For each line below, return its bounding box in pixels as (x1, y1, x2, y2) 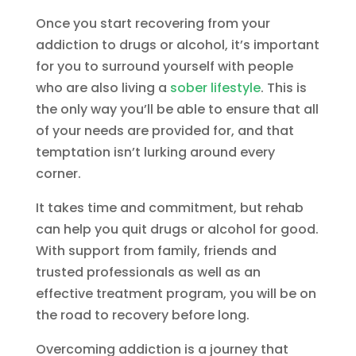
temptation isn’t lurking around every (35, 143, 275, 162)
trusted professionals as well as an (35, 263, 261, 282)
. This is (260, 79, 307, 98)
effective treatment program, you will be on (35, 284, 316, 304)
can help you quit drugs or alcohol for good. (35, 220, 319, 239)
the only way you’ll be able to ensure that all (35, 100, 319, 119)
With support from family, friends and (35, 242, 277, 261)
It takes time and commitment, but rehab (35, 199, 304, 218)
